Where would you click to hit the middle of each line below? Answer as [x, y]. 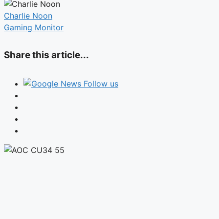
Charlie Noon [28, 15]
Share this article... [46, 55]
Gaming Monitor [34, 27]
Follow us [101, 83]
